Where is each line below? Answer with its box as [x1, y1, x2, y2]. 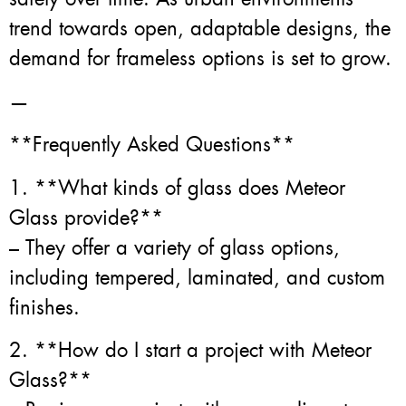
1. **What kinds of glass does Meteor [9, 174, 345, 201]
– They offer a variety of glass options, [9, 234, 340, 261]
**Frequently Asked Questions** [9, 131, 295, 159]
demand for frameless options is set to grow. [9, 45, 391, 72]
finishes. [9, 294, 80, 321]
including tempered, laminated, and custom [9, 264, 385, 291]
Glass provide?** [9, 204, 163, 231]
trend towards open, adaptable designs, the [9, 15, 391, 43]
